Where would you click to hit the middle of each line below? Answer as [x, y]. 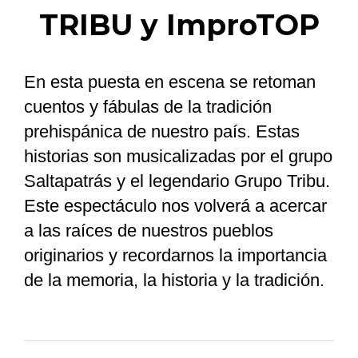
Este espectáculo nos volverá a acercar [175, 206]
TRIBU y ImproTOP [179, 25]
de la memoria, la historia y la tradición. [174, 280]
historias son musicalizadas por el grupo [178, 157]
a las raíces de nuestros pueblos [149, 231]
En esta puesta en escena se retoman [170, 82]
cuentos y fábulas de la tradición [148, 107]
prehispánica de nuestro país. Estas [162, 132]
